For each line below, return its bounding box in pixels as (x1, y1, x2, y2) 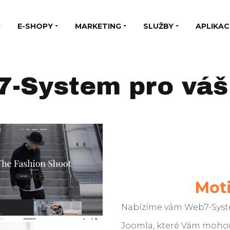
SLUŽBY (143, 21, 174, 31)
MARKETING (74, 21, 121, 31)
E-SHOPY (17, 21, 53, 31)
